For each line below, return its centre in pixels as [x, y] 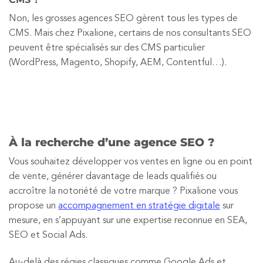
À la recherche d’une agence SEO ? [112, 142]
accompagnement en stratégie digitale [139, 206]
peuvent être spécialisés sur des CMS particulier [107, 48]
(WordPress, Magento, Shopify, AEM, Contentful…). [118, 63]
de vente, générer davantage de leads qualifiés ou [113, 176]
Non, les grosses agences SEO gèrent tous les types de [123, 18]
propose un [33, 206]
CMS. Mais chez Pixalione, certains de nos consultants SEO [130, 33]
